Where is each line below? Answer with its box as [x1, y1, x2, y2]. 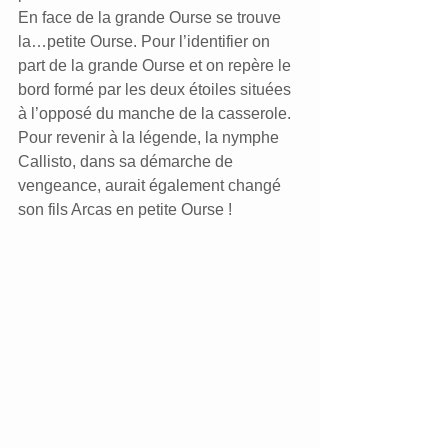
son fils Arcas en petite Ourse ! [18, 201, 232, 218]
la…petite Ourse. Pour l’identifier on [18, 33, 274, 50]
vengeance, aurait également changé [18, 177, 285, 194]
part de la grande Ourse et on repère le [18, 57, 295, 74]
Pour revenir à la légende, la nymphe [18, 129, 283, 146]
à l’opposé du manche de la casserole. [18, 105, 291, 122]
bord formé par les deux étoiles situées [18, 81, 295, 98]
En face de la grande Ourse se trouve [18, 9, 285, 26]
